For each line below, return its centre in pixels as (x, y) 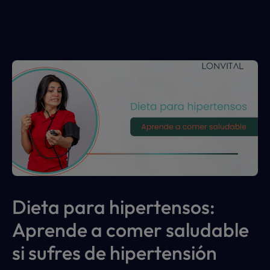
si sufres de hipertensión (115, 253)
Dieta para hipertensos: (114, 207)
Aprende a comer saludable (130, 230)
